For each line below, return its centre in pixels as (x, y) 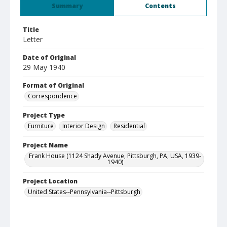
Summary (67, 6)
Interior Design (84, 126)
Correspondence (52, 96)
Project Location (50, 181)
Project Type (44, 115)
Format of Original (53, 85)
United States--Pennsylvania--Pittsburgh (84, 192)
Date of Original (49, 58)
